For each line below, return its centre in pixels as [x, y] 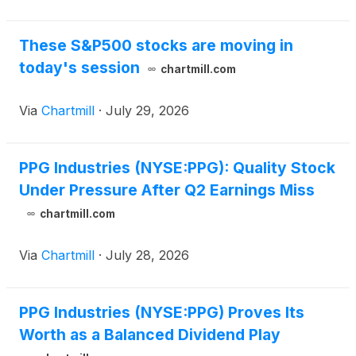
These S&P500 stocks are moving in [156, 46]
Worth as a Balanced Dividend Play [150, 335]
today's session [79, 68]
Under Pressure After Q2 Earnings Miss [167, 190]
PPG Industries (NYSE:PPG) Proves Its [162, 313]
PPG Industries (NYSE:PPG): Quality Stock [177, 168]
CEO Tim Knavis [67, 11]
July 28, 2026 [147, 255]
